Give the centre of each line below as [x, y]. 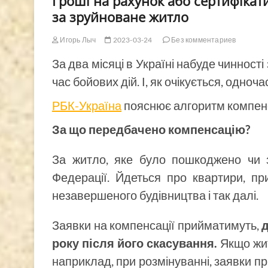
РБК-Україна [87, 105]
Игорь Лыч [77, 39]
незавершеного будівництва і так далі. [155, 195]
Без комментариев [203, 39]
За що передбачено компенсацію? [151, 129]
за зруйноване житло [120, 16]
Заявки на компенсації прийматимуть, [157, 225]
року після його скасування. [135, 243]
